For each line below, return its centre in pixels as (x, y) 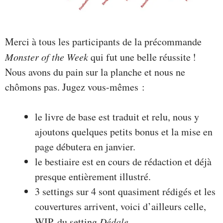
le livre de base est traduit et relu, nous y (117, 117)
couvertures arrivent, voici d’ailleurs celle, (120, 207)
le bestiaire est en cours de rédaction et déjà (123, 162)
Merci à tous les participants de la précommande (103, 42)
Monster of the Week (47, 57)
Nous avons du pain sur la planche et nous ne (95, 72)
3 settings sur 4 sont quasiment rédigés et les (125, 192)
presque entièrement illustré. (93, 177)
